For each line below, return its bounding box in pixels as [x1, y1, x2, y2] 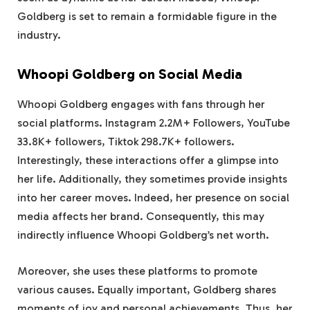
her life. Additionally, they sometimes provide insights [17, 172, 287, 186]
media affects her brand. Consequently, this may [17, 210, 264, 224]
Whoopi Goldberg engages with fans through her [17, 98, 265, 111]
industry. [17, 28, 61, 42]
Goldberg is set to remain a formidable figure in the [17, 10, 277, 24]
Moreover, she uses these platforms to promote [17, 264, 257, 277]
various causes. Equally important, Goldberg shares [17, 282, 276, 296]
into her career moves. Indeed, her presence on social [17, 191, 289, 205]
